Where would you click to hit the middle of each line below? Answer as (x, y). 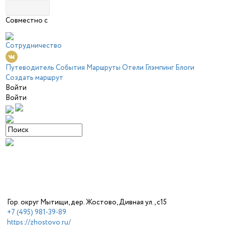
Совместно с (27, 21)
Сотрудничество (34, 46)
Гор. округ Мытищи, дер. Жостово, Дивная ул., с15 (87, 202)
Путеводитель (30, 68)
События (71, 68)
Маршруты (104, 68)
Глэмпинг (160, 68)
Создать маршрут (35, 78)
